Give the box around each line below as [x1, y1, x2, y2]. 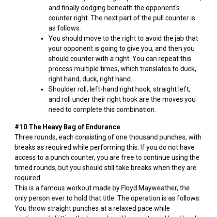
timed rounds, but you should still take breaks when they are [15, 164, 197, 172]
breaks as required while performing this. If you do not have [15, 143, 195, 152]
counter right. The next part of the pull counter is [48, 14, 195, 22]
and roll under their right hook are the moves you [48, 95, 196, 104]
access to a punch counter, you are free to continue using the [15, 154, 200, 162]
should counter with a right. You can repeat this [48, 55, 191, 63]
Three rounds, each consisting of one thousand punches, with [15, 133, 201, 141]
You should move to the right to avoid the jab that [48, 34, 198, 43]
